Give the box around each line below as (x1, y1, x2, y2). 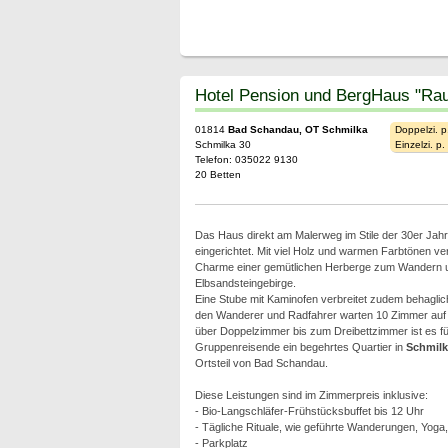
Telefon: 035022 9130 (194, 154, 298, 165)
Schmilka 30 (194, 139, 251, 150)
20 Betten (194, 169, 241, 180)
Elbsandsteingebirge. (194, 277, 296, 289)
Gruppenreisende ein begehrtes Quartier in (194, 341, 406, 353)
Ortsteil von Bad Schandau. (194, 357, 328, 369)
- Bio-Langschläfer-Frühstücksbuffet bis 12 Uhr (194, 405, 424, 417)
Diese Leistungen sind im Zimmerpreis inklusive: (194, 389, 428, 401)
